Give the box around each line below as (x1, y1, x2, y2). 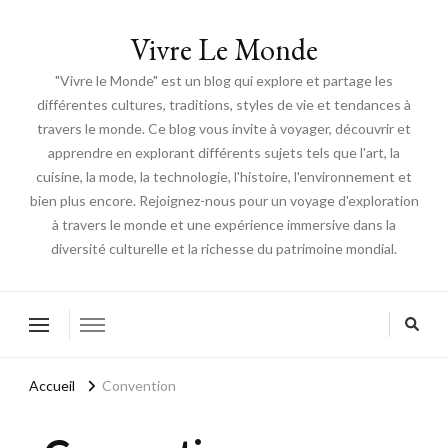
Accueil (29, 377, 75, 395)
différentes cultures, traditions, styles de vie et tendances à (37, 96, 411, 113)
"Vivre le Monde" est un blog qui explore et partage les (55, 72, 393, 89)
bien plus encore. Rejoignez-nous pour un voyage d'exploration (29, 192, 419, 209)
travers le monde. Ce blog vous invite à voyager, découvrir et (37, 120, 411, 137)
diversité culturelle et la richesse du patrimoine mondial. (51, 240, 397, 257)
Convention (102, 377, 176, 395)
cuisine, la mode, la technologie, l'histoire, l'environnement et (36, 168, 412, 185)
